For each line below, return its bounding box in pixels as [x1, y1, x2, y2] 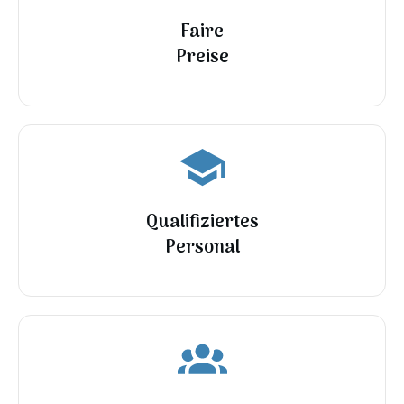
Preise [175, 43, 229, 73]
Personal [164, 234, 240, 263]
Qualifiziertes [145, 208, 259, 238]
